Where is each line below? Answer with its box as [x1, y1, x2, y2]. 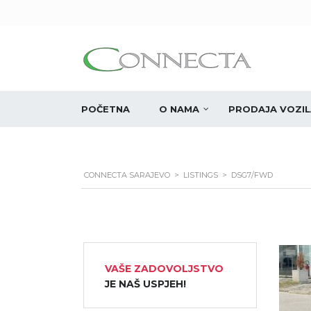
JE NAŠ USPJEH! [104, 278, 186, 290]
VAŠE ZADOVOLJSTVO [104, 262, 224, 275]
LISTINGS [183, 170, 218, 180]
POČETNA [81, 103, 130, 115]
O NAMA [159, 103, 199, 115]
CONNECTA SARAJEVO [84, 170, 170, 180]
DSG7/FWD [231, 170, 273, 180]
